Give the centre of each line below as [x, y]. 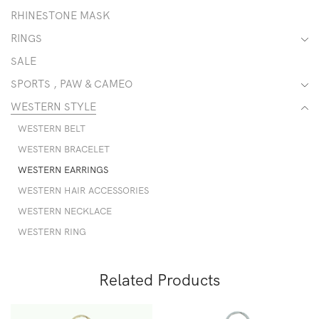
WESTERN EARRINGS [63, 170]
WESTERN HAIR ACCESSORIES [83, 190]
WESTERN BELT [52, 129]
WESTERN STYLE [53, 107]
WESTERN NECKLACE [65, 211]
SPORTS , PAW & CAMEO [72, 84]
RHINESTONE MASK [61, 16]
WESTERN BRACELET [64, 149]
